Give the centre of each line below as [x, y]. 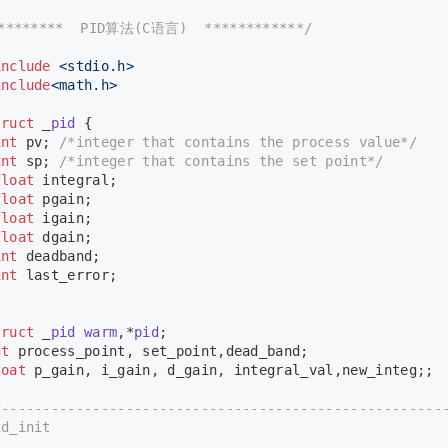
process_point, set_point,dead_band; [159, 351]
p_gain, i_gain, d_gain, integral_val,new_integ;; [229, 370]
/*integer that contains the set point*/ [221, 161]
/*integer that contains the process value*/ [238, 142]
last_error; [67, 275]
